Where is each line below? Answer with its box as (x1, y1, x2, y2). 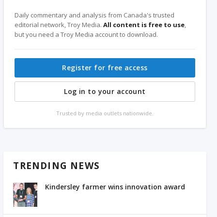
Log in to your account (64, 86, 146, 96)
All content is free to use (103, 20, 185, 29)
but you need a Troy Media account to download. (15, 30, 158, 39)
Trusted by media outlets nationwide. (56, 109, 154, 117)
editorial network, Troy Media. (15, 20, 104, 29)
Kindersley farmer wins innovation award (45, 182, 186, 191)
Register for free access (62, 62, 148, 72)
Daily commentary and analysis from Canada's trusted (15, 10, 175, 19)
